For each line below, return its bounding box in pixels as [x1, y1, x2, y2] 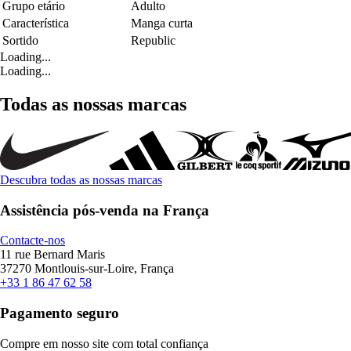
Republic [131, 34, 175, 48]
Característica [2, 16, 69, 31]
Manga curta [131, 16, 193, 31]
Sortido [2, 34, 38, 48]
